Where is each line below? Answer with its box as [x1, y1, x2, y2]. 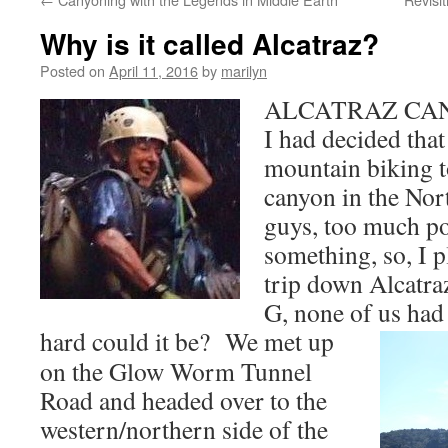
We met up [225, 324, 334, 358]
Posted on [40, 60, 105, 81]
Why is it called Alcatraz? [40, 23, 379, 64]
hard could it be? [40, 324, 225, 358]
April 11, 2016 [109, 60, 198, 81]
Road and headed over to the [40, 383, 327, 417]
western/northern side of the [40, 412, 328, 446]
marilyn [221, 60, 267, 81]
